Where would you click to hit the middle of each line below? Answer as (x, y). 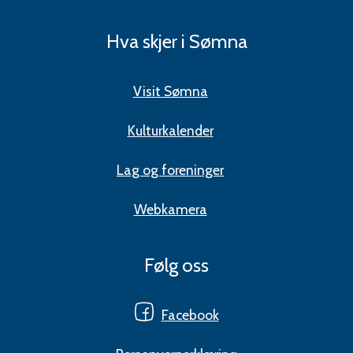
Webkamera (170, 210)
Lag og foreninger (170, 170)
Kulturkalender (170, 131)
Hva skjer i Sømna (176, 42)
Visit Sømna (170, 91)
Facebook (190, 315)
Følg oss (176, 266)
